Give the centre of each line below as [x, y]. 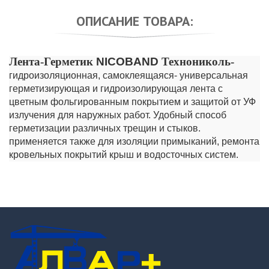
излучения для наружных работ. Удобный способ [118, 115]
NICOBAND [127, 62]
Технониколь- [196, 62]
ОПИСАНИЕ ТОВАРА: [134, 21]
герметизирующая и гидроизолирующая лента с [116, 89]
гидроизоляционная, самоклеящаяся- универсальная [128, 75]
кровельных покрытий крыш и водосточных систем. [124, 155]
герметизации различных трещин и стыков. [105, 128]
